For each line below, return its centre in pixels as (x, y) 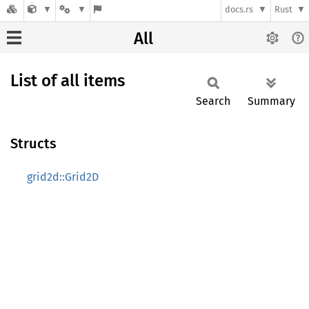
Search (213, 101)
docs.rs (239, 10)
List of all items (68, 81)
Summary (271, 101)
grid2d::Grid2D (63, 177)
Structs (33, 143)
